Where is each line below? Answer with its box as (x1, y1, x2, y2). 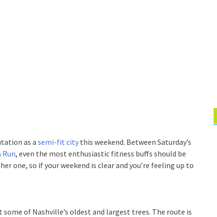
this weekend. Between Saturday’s (78, 137, 191, 147)
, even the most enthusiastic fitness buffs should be (15, 149, 186, 158)
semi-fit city (38, 137, 78, 147)
